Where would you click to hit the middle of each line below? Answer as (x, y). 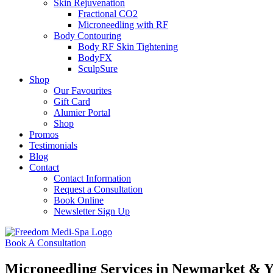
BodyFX (95, 58)
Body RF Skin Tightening (128, 47)
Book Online (79, 200)
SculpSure (98, 69)
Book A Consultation (45, 243)
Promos (44, 134)
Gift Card (72, 101)
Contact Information (92, 178)
